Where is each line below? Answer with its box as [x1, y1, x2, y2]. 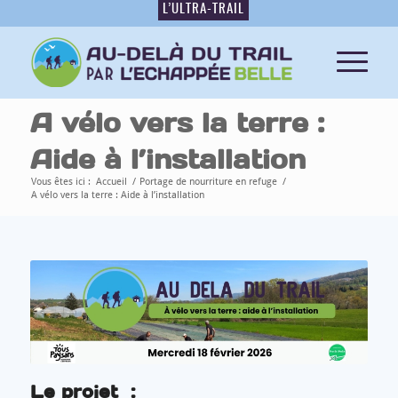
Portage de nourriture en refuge [139, 176, 277, 187]
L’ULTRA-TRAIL [162, 3, 244, 16]
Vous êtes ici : [30, 176, 91, 187]
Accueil [95, 176, 127, 187]
